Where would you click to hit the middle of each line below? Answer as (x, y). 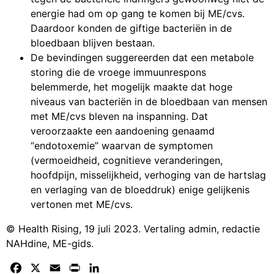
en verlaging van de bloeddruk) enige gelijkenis (140, 190)
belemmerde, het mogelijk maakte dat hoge (131, 87)
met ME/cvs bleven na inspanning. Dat (119, 117)
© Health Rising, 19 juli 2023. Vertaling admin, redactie (133, 229)
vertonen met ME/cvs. (82, 205)
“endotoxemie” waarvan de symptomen (122, 146)
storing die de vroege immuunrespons (118, 72)
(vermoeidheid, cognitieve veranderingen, (127, 161)
